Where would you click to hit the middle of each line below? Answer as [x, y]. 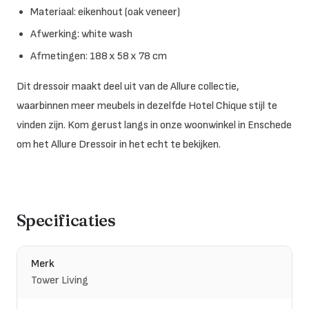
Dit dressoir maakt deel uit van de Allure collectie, [128, 86]
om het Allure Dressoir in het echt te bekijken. [119, 144]
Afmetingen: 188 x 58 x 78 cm [99, 56]
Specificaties [66, 220]
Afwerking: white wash [81, 34]
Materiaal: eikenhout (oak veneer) [105, 12]
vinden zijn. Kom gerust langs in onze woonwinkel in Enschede [154, 125]
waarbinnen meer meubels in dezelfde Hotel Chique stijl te [147, 106]
